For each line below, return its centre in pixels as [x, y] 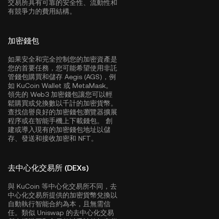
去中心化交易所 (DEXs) [48, 168]
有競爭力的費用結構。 [42, 11]
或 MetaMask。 [87, 86]
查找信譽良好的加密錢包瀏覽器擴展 [63, 112]
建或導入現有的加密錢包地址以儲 [59, 130]
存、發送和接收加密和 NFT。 [53, 138]
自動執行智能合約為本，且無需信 [59, 204]
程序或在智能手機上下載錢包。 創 [60, 121]
